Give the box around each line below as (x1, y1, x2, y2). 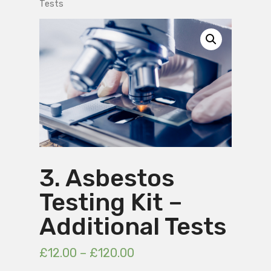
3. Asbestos (39, 164, 174, 193)
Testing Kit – (39, 188, 182, 217)
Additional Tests (39, 212, 226, 241)
